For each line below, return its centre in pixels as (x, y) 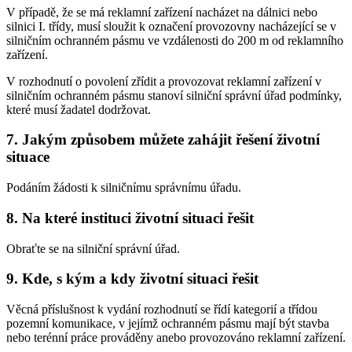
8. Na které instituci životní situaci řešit (130, 218)
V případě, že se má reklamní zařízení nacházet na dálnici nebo (162, 12)
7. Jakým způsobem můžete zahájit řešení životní (163, 140)
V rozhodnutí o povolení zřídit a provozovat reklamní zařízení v (164, 81)
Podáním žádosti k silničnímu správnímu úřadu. (124, 188)
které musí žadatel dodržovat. (79, 109)
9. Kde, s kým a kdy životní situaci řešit (132, 279)
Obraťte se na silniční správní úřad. (93, 248)
